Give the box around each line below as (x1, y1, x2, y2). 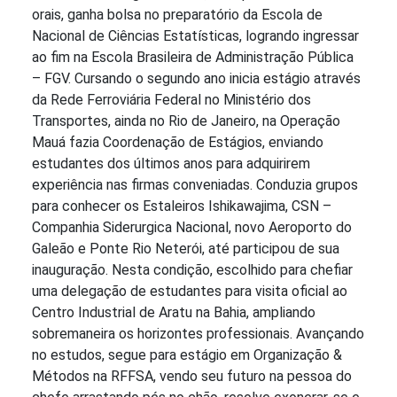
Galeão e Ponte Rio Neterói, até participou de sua (32, 240, 339, 258)
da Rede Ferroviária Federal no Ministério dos (32, 91, 311, 109)
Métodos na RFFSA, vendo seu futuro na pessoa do (32, 368, 352, 385)
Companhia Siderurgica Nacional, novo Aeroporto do (32, 219, 352, 237)
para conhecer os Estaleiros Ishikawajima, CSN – (32, 198, 331, 215)
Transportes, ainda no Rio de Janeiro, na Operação (32, 113, 340, 130)
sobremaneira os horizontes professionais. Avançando (32, 325, 364, 343)
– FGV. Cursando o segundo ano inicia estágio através (32, 70, 361, 88)
